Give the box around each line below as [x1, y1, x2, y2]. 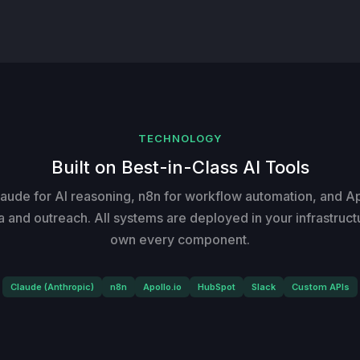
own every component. [110, 231, 250, 247]
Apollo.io [143, 280, 182, 292]
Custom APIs [292, 280, 350, 292]
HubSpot [198, 280, 235, 292]
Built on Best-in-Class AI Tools [51, 156, 309, 178]
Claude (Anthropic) [10, 280, 94, 292]
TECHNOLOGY [137, 131, 223, 145]
